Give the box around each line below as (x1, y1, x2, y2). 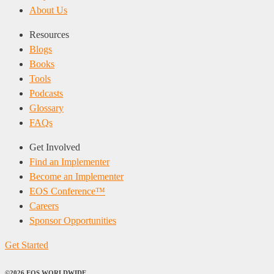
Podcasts (29, 87, 63, 98)
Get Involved (29, 141, 80, 152)
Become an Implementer (29, 171, 124, 182)
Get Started (5, 239, 48, 250)
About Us (29, 4, 67, 15)
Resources (29, 29, 69, 40)
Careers (29, 200, 59, 211)
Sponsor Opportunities (29, 215, 116, 226)
